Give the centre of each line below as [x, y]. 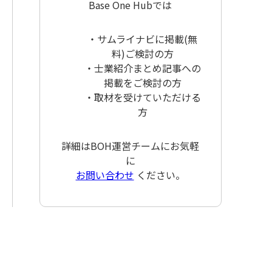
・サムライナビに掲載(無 [143, 39]
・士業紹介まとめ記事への [142, 68]
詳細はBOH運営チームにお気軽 [131, 145]
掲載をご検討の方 [142, 82]
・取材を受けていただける [142, 97]
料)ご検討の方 [142, 53]
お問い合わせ [105, 175]
